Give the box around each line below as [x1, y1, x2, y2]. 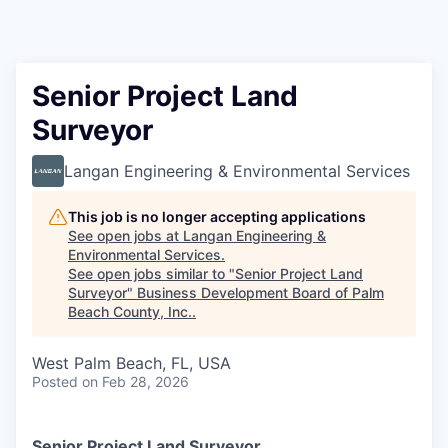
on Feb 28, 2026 [82, 373, 189, 390]
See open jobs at [68, 227, 183, 244]
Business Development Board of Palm [137, 284, 384, 301]
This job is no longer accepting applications [68, 208, 366, 225]
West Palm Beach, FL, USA [32, 353, 231, 373]
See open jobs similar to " [68, 265, 235, 282]
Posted [32, 373, 78, 390]
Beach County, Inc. [68, 303, 192, 320]
